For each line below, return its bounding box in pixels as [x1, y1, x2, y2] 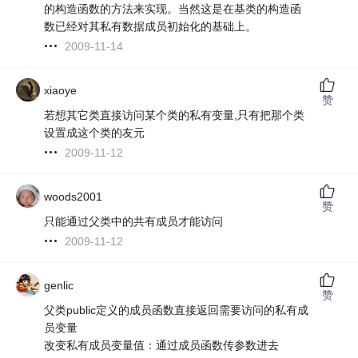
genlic [44, 278, 74, 292]
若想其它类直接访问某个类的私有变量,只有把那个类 [44, 108, 305, 121]
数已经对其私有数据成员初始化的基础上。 [44, 19, 257, 33]
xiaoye [44, 83, 78, 97]
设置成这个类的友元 [44, 125, 145, 139]
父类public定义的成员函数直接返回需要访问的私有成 [44, 303, 309, 316]
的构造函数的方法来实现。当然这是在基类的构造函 [44, 2, 302, 15]
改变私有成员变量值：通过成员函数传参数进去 [44, 338, 280, 352]
